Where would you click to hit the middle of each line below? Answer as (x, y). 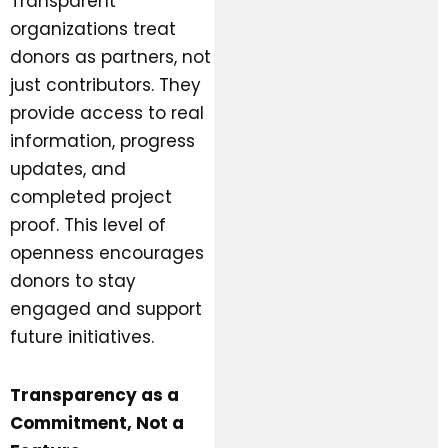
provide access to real (107, 112)
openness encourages (107, 252)
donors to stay (73, 280)
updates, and (68, 168)
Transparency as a (94, 394)
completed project (91, 196)
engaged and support (106, 308)
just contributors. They (105, 84)
